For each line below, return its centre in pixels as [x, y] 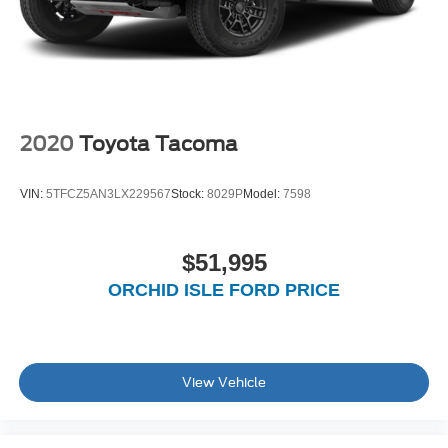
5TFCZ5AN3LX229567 [108, 193]
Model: [263, 193]
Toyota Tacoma [158, 144]
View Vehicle [224, 382]
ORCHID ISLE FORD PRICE [224, 290]
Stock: [189, 193]
